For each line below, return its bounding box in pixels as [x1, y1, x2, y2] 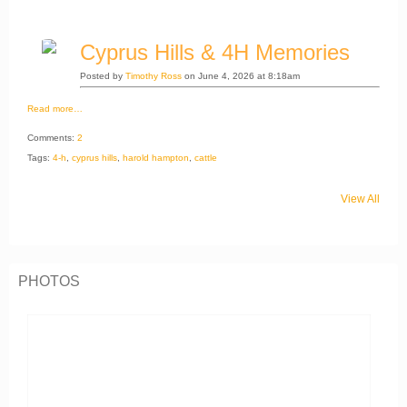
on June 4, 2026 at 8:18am [182, 70, 300, 81]
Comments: [27, 132, 77, 143]
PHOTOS [18, 273, 80, 289]
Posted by [80, 70, 125, 81]
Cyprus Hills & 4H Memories [80, 39, 350, 65]
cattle [194, 152, 217, 163]
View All [341, 192, 380, 205]
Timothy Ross [125, 70, 182, 81]
